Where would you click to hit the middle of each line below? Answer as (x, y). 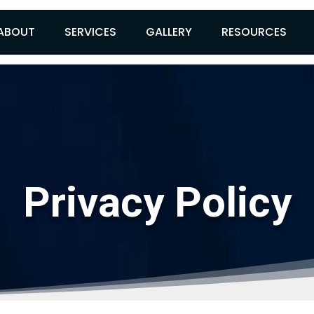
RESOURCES (254, 32)
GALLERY (169, 32)
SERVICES (91, 32)
